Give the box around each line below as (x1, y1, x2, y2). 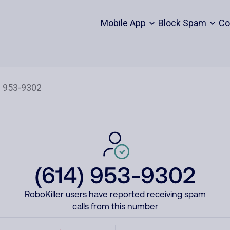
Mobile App (100, 17, 146, 28)
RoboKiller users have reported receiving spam (24, 189, 206, 199)
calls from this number (72, 201, 158, 212)
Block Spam (158, 17, 206, 28)
